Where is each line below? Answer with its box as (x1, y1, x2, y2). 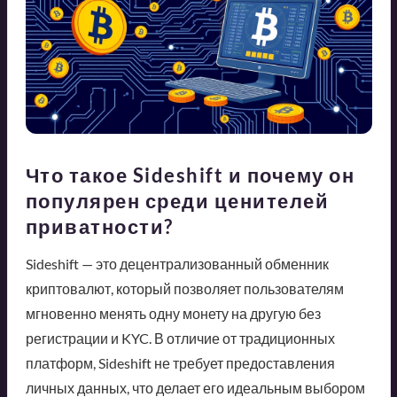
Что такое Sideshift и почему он (25, 162, 354, 187)
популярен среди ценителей (25, 188, 329, 213)
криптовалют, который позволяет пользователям (25, 279, 344, 297)
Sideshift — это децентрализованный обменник (25, 254, 329, 272)
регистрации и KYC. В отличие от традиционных (25, 329, 335, 346)
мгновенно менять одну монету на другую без (25, 304, 321, 322)
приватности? (25, 214, 174, 238)
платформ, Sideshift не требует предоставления (25, 354, 335, 371)
